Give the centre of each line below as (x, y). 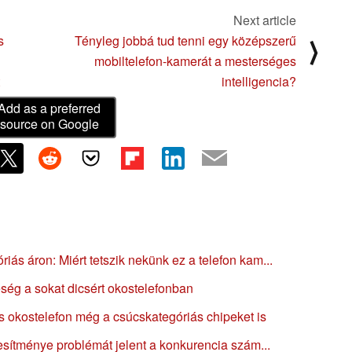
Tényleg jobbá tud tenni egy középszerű (185, 40)
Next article (265, 20)
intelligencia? (259, 81)
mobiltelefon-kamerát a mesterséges (195, 60)
